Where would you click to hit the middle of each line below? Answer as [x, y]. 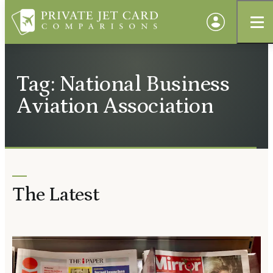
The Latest [56, 195]
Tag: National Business [123, 84]
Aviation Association [115, 106]
